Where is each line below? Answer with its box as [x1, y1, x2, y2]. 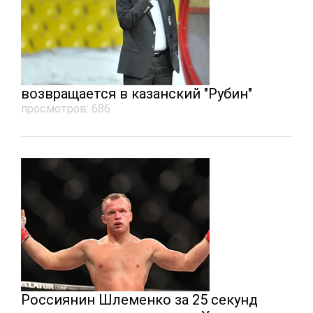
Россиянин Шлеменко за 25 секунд [21, 291, 258, 308]
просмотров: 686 [21, 102, 110, 115]
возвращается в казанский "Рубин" [21, 85, 252, 102]
